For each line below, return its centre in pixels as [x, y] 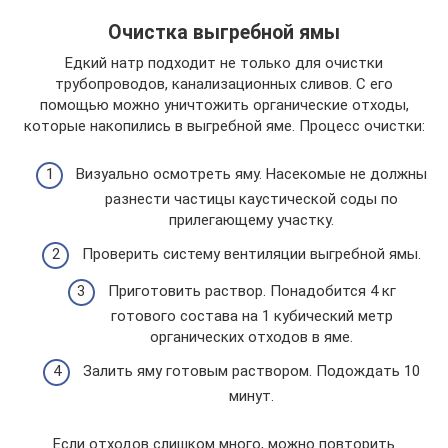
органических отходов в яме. [251, 337]
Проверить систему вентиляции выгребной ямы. [251, 253]
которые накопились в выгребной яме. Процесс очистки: [224, 125]
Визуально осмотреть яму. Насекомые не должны [251, 174]
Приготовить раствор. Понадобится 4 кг [251, 291]
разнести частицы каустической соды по [251, 199]
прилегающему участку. [251, 220]
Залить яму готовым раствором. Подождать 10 [251, 370]
